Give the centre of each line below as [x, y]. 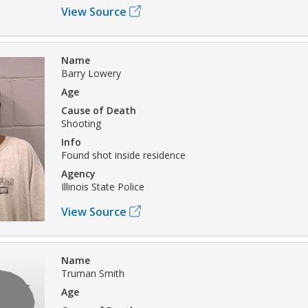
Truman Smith [93, 273]
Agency [78, 173]
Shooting [81, 123]
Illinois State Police [103, 186]
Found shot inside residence [123, 155]
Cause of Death [99, 110]
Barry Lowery [91, 73]
